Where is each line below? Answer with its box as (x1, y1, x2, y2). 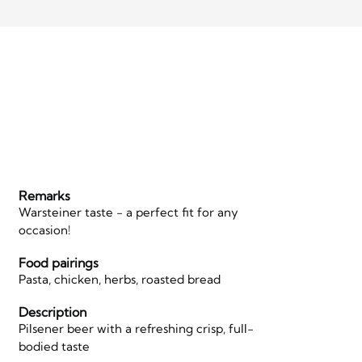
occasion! (18, 221, 70, 238)
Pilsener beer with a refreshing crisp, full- (18, 320, 254, 336)
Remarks (18, 187, 70, 204)
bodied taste (18, 338, 90, 354)
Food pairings (18, 254, 99, 271)
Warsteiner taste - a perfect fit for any (18, 204, 238, 220)
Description (18, 303, 86, 320)
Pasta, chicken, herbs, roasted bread (18, 271, 221, 287)
